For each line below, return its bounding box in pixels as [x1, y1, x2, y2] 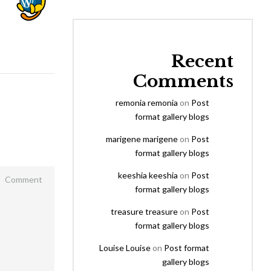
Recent [171, 51, 233, 72]
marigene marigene [106, 134, 178, 144]
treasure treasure [111, 206, 178, 217]
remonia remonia [116, 97, 178, 108]
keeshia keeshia [118, 170, 178, 180]
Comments [133, 71, 233, 92]
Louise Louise [99, 243, 151, 253]
